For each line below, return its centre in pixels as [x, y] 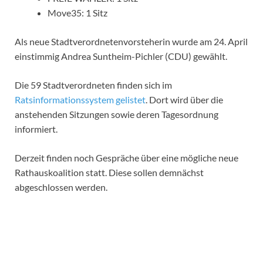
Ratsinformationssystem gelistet [80, 99]
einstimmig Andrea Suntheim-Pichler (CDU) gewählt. [122, 56]
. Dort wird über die [184, 99]
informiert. [36, 129]
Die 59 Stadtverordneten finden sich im [93, 85]
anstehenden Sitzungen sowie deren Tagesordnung [117, 114]
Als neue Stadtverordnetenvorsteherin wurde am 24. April [131, 41]
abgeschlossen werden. [61, 187]
